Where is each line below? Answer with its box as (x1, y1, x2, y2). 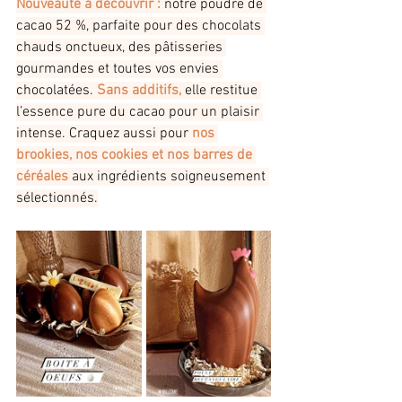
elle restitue (185, 82, 261, 100)
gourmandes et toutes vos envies (16, 60, 223, 79)
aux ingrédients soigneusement (72, 168, 269, 187)
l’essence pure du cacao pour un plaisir (16, 103, 263, 122)
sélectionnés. (16, 189, 98, 208)
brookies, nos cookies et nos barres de (16, 146, 256, 165)
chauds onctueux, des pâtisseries (16, 39, 226, 57)
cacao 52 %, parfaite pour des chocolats (16, 17, 265, 36)
